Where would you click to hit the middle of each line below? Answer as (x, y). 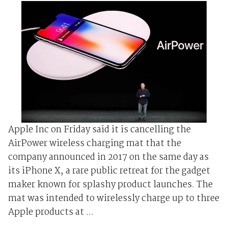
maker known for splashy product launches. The (110, 185)
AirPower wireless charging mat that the (94, 144)
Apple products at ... (51, 212)
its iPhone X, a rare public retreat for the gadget (109, 171)
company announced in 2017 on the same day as (108, 157)
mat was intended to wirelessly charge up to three (113, 198)
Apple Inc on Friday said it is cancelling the (99, 130)
